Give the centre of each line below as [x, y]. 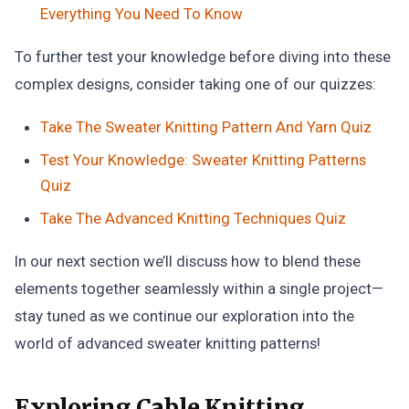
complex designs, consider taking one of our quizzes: [195, 84]
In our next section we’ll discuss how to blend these [188, 261]
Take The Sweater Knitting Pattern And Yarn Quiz [206, 127]
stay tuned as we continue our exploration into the [184, 316]
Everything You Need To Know [142, 14]
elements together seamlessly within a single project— [199, 288]
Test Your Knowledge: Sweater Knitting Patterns [203, 160]
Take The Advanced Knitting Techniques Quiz [193, 218]
